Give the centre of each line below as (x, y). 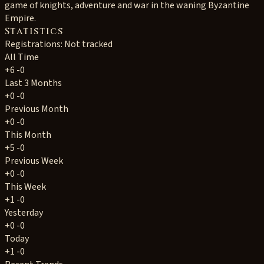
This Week (25, 187)
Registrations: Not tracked (59, 44)
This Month (28, 135)
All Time (22, 57)
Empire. (20, 18)
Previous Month (37, 109)
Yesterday (24, 213)
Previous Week (34, 161)
